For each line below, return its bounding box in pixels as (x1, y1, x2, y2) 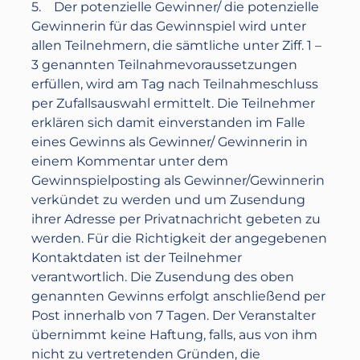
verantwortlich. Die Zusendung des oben (31, 269, 295, 284)
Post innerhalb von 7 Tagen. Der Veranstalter (31, 308, 317, 323)
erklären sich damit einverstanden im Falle (31, 115, 306, 130)
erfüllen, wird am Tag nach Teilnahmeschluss (31, 76, 319, 92)
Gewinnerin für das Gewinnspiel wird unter (31, 18, 307, 34)
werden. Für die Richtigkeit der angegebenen (31, 231, 328, 246)
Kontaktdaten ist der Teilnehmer (31, 250, 243, 265)
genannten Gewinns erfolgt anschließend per (31, 288, 326, 304)
